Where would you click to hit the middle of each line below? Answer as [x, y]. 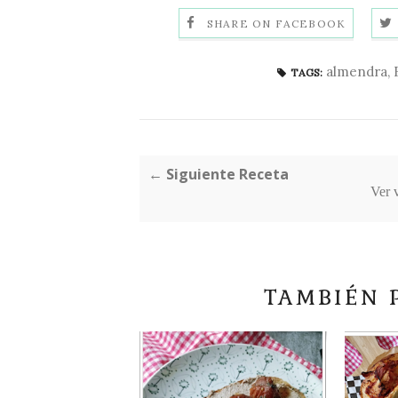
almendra [357, 72]
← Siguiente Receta [219, 175]
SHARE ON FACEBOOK [276, 24]
